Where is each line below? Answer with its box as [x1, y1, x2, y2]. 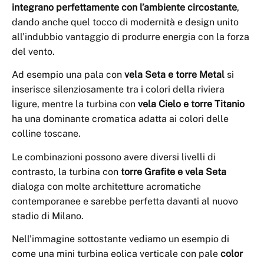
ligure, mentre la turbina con [12, 98, 138, 110]
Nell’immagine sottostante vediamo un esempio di [12, 233, 229, 245]
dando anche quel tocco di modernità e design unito [12, 16, 239, 28]
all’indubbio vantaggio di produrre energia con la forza [12, 31, 249, 42]
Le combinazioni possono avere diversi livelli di [12, 151, 216, 163]
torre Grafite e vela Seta [121, 166, 226, 177]
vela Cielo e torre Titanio [138, 98, 245, 110]
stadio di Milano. [12, 210, 84, 222]
